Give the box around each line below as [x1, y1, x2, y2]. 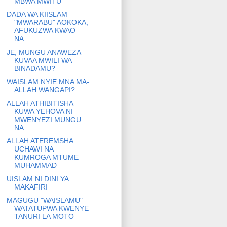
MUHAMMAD [14, 161, 57, 170]
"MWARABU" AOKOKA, [14, 18, 88, 27]
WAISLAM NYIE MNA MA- [6, 78, 89, 86]
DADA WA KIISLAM [6, 10, 67, 19]
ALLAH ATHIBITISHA [6, 99, 73, 107]
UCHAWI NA [14, 145, 53, 154]
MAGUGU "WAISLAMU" [6, 196, 83, 205]
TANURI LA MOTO [14, 212, 74, 221]
